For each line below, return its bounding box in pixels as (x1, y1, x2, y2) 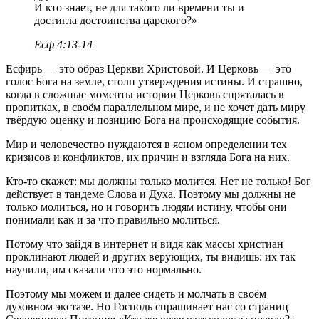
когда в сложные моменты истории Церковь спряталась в (6, 88, 284, 100)
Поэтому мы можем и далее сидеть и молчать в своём (6, 287, 266, 300)
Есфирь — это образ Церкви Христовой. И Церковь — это (6, 62, 291, 75)
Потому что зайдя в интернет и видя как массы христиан (6, 237, 283, 250)
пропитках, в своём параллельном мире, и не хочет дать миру (6, 100, 305, 113)
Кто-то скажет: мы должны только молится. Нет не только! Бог (6, 174, 311, 187)
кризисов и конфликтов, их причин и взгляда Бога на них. (6, 150, 290, 163)
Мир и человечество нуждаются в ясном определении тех (6, 137, 287, 150)
